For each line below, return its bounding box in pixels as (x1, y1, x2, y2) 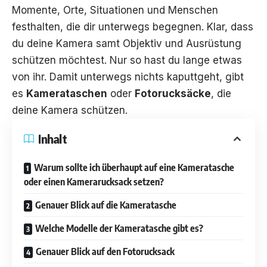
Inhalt (38, 132, 67, 147)
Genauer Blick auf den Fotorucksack (36, 246, 175, 258)
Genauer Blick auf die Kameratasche (35, 199, 176, 212)
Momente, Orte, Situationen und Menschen (12, 4, 218, 17)
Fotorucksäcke (135, 88, 211, 100)
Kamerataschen (26, 88, 107, 100)
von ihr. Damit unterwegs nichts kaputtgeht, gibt (12, 71, 244, 83)
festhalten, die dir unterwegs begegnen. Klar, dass (12, 21, 253, 33)
